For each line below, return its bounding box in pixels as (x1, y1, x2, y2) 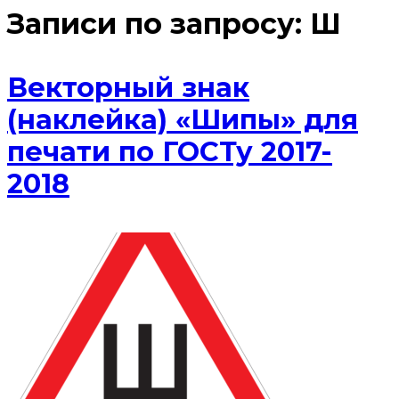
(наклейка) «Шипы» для (7, 103, 358, 137)
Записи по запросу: (7, 6, 310, 42)
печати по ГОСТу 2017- (7, 135, 332, 169)
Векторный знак (7, 71, 249, 105)
